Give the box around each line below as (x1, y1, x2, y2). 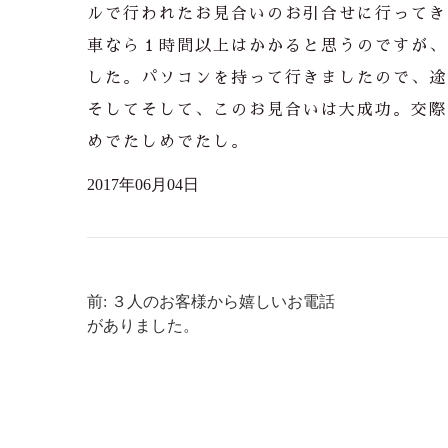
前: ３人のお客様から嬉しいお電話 (87, 293, 335, 310)
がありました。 (87, 317, 199, 334)
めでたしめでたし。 (87, 134, 249, 150)
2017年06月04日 (87, 176, 199, 193)
